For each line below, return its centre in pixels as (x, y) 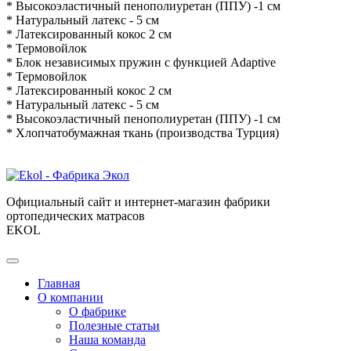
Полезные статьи (114, 326)
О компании (71, 298)
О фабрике (98, 312)
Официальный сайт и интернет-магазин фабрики (138, 202)
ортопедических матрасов (76, 216)
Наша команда (107, 340)
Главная (59, 284)
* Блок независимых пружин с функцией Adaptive (143, 63)
